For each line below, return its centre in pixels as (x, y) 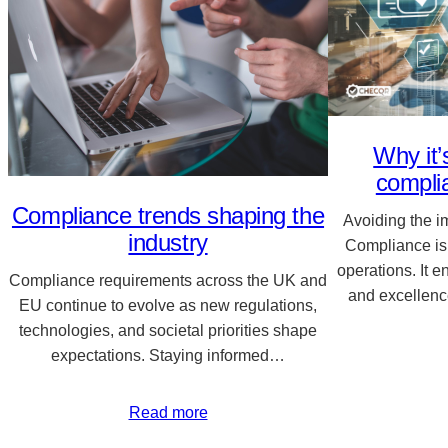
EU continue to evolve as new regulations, (168, 305)
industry (168, 242)
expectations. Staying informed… (168, 355)
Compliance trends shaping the (168, 215)
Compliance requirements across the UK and (168, 280)
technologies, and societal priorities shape (168, 330)
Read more (168, 412)
